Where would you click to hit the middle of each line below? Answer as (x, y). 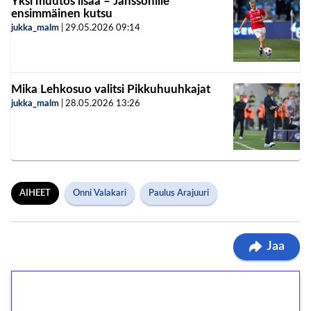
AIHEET (35, 193)
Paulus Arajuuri (179, 193)
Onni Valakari (100, 193)
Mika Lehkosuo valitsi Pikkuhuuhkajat (111, 89)
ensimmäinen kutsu (62, 13)
